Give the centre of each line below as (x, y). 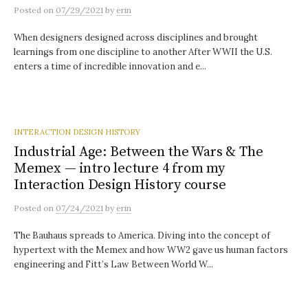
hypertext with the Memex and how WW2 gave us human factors (151, 250)
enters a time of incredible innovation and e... (110, 66)
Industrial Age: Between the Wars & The (139, 152)
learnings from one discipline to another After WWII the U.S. (143, 52)
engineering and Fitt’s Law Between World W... (113, 264)
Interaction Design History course (120, 185)
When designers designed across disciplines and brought (136, 37)
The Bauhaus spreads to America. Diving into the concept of (142, 235)
